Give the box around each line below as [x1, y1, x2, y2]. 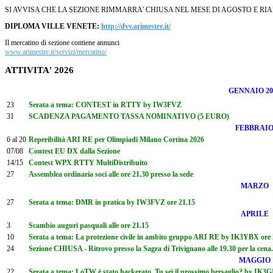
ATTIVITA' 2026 [5, 65, 74, 76]
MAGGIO [238, 255, 271, 264]
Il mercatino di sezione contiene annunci [5, 38, 119, 47]
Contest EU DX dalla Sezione [29, 146, 120, 155]
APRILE [240, 209, 269, 218]
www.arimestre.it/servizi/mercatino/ [5, 47, 107, 56]
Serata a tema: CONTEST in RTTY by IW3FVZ [29, 100, 182, 109]
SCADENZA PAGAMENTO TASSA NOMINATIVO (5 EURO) [29, 112, 229, 121]
